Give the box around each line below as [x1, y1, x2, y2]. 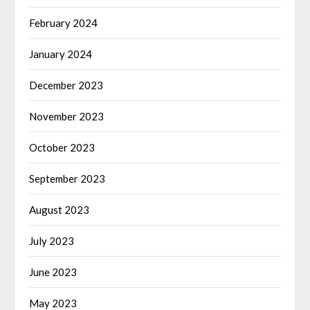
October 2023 [29, 140, 95, 154]
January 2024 [29, 47, 93, 60]
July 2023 [29, 234, 75, 247]
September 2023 [29, 172, 106, 185]
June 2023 [29, 265, 77, 278]
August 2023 [29, 203, 90, 216]
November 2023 [29, 109, 104, 122]
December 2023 [29, 78, 104, 91]
